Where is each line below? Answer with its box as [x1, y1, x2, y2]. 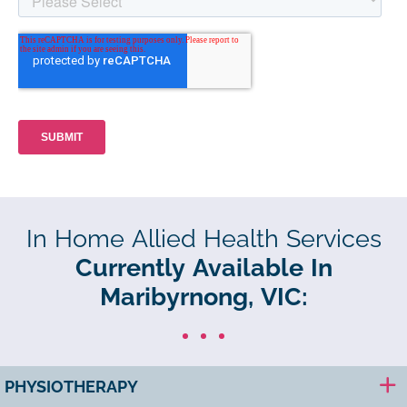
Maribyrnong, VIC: [99, 283, 308, 311]
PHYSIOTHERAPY [5, 377, 138, 396]
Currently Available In [74, 253, 333, 282]
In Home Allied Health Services [25, 224, 382, 253]
